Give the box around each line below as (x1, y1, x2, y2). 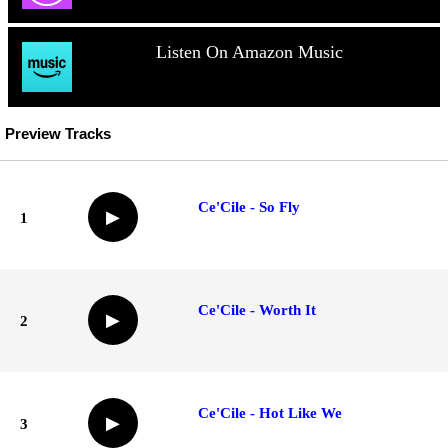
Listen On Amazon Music (155, 42, 343, 63)
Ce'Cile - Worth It (198, 301, 316, 318)
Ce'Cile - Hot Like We (198, 404, 342, 421)
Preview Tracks (5, 126, 111, 143)
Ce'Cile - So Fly (198, 198, 300, 215)
